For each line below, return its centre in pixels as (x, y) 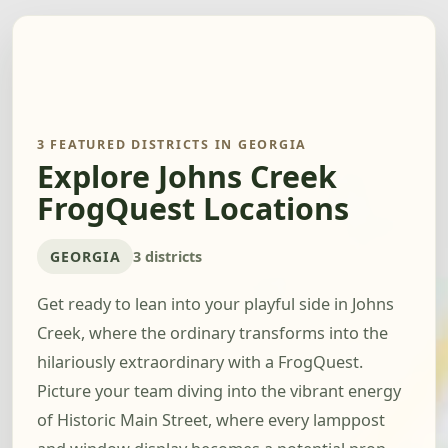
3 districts (168, 256)
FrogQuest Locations (193, 209)
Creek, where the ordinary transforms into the (212, 333)
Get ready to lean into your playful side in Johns (215, 304)
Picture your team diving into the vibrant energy (219, 391)
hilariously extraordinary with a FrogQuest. (200, 362)
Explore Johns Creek (187, 177)
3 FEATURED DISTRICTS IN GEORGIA (172, 144)
